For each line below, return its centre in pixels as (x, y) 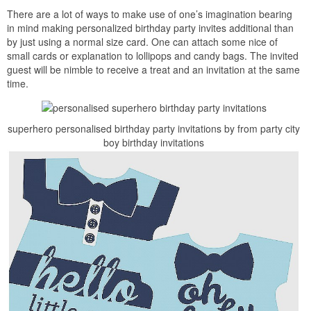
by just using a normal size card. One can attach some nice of (142, 41)
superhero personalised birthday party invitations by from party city (154, 128)
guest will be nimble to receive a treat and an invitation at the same (153, 69)
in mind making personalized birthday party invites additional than (150, 27)
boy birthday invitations (154, 142)
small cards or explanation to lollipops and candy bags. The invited (153, 55)
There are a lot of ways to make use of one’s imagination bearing (150, 14)
